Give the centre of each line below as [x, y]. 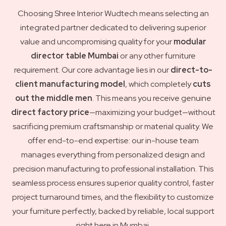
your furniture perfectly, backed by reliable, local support [113, 211]
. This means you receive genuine [152, 98]
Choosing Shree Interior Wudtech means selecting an [113, 13]
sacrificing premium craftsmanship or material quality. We [113, 126]
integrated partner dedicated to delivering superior [113, 27]
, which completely [159, 84]
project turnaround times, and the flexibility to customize [113, 197]
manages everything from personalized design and [113, 154]
